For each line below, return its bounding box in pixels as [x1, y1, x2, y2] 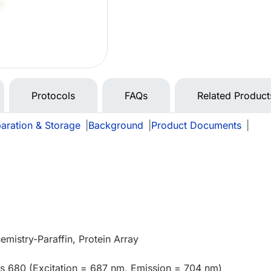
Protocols [31, 90, 75, 102]
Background [88, 119, 143, 132]
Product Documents [151, 119, 241, 132]
